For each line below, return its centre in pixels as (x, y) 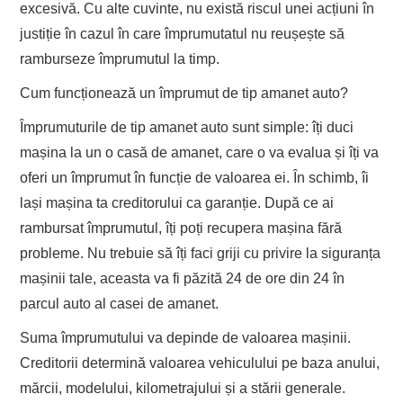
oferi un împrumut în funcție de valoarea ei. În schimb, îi (195, 178)
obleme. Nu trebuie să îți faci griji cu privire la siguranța (207, 254)
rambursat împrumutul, (93, 228)
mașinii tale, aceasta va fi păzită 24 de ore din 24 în (183, 279)
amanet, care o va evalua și (260, 153)
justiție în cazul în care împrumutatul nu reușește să (183, 34)
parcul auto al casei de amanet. (120, 304)
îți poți (185, 228)
